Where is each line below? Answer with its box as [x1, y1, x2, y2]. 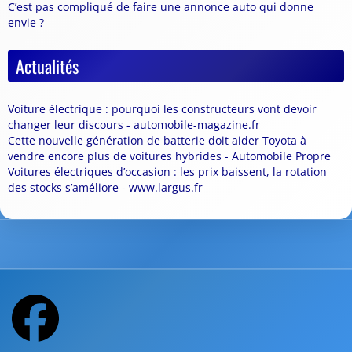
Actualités [16, 53, 79, 79]
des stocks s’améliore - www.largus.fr [8, 180, 203, 196]
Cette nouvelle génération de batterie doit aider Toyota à [8, 133, 306, 148]
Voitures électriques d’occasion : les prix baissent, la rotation [8, 164, 327, 180]
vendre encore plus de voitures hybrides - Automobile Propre [8, 148, 331, 164]
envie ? [8, 15, 44, 31]
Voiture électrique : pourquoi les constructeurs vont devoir [8, 101, 317, 117]
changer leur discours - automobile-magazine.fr [8, 117, 260, 133]
